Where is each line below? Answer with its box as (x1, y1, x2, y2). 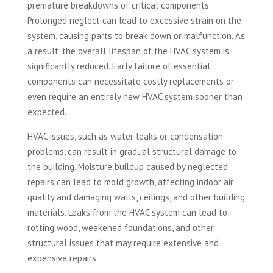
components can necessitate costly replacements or (27, 76, 234, 88)
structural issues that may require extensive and (27, 237, 219, 249)
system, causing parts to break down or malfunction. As (27, 30, 245, 42)
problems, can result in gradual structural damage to (27, 146, 236, 158)
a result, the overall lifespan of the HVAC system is (27, 45, 229, 57)
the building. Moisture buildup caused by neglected (27, 161, 228, 173)
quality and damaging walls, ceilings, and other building (27, 191, 245, 204)
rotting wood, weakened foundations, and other (27, 222, 214, 234)
